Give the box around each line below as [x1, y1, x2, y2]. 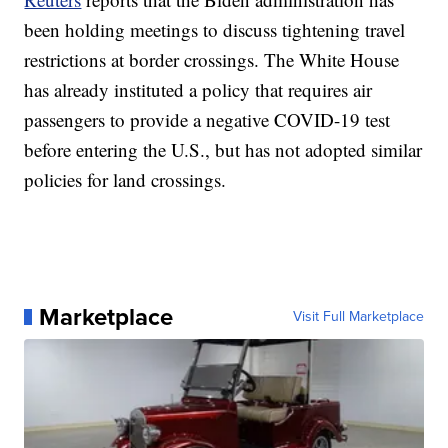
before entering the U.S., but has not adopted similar [24, 137, 423, 163]
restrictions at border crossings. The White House [24, 47, 400, 73]
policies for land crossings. [24, 167, 227, 193]
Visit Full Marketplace [292, 306, 424, 328]
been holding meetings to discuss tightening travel [24, 17, 406, 43]
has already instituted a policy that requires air [24, 77, 373, 103]
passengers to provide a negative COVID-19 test [24, 107, 391, 133]
